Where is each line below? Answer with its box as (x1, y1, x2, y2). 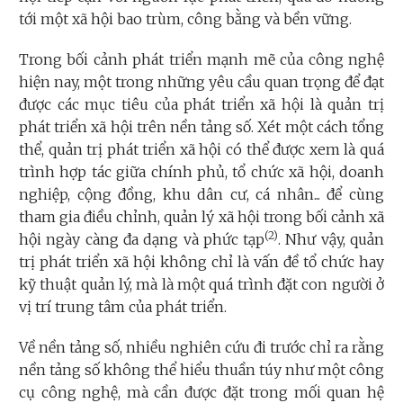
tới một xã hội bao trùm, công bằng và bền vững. (19, 10, 352, 29)
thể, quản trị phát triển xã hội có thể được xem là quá (19, 140, 384, 159)
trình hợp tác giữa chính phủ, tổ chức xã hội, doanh (19, 163, 384, 182)
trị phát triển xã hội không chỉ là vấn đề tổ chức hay (19, 253, 384, 272)
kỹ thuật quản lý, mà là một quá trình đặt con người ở (19, 275, 384, 294)
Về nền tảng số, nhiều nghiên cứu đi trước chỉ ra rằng (19, 338, 384, 357)
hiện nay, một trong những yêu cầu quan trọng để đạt (19, 73, 384, 92)
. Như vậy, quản (278, 230, 385, 249)
